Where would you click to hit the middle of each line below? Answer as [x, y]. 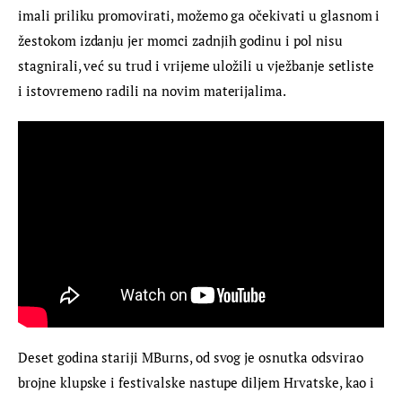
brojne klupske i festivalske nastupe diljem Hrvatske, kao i [198, 383]
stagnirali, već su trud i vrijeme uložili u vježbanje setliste [198, 66]
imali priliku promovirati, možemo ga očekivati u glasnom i [201, 16]
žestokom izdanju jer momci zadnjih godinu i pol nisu [182, 41]
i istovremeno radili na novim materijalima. [153, 91]
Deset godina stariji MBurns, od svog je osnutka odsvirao [192, 358]
